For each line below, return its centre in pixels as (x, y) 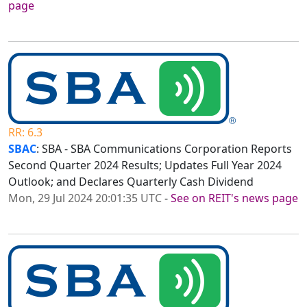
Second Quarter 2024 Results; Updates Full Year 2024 (145, 165)
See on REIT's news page (234, 198)
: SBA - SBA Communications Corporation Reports (164, 149)
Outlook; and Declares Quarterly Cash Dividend (131, 182)
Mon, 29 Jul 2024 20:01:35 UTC (85, 198)
